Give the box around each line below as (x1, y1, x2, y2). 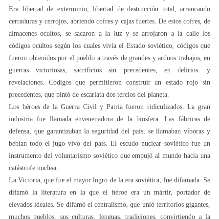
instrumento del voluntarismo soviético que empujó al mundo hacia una (9, 152, 210, 159)
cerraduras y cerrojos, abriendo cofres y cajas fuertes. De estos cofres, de (9, 17, 210, 25)
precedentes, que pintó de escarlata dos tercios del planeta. (9, 90, 169, 98)
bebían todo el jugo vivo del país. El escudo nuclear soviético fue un (9, 139, 210, 147)
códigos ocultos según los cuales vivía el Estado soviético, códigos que (9, 42, 210, 49)
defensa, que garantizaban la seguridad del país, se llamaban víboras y (9, 127, 210, 135)
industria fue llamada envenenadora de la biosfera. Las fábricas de (9, 115, 210, 123)
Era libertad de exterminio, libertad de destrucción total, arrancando (9, 5, 210, 13)
